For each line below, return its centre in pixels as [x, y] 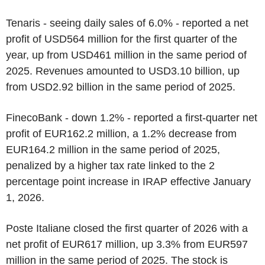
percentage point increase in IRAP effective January [128, 181]
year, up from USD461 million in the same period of [126, 55]
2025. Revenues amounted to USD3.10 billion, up [123, 71]
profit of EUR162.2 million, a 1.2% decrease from [121, 133]
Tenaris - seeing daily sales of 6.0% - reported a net [127, 23]
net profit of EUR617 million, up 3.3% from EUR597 [127, 244]
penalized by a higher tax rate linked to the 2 [110, 165]
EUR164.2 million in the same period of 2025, [113, 149]
